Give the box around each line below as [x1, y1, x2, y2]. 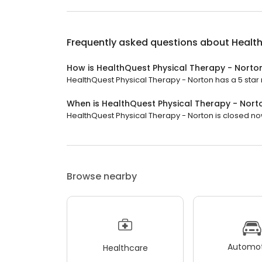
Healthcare [102, 242, 148, 254]
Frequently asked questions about [67, 36, 232, 50]
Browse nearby [67, 170, 137, 184]
